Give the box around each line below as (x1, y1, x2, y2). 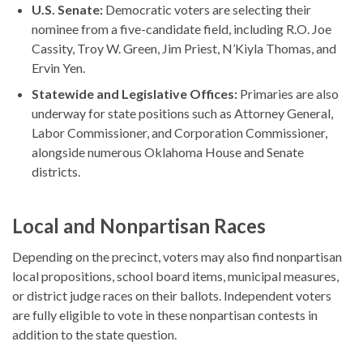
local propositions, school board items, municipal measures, (12, 267, 339, 284)
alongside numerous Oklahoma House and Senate (32, 143, 304, 160)
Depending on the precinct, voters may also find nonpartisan (12, 248, 342, 264)
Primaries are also (237, 85, 339, 101)
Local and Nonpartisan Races (12, 213, 266, 237)
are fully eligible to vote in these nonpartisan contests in (12, 306, 318, 322)
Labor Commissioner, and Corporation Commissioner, (32, 124, 327, 140)
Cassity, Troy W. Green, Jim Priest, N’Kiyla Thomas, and (32, 40, 336, 56)
